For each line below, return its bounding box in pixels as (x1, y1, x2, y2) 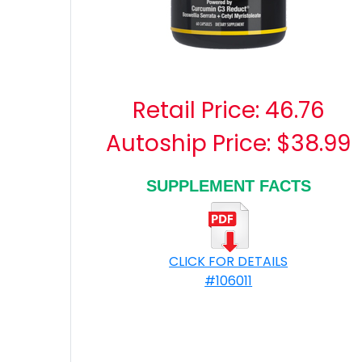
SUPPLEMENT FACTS (145, 177, 311, 195)
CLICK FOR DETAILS (169, 252, 288, 271)
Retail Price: (132, 95, 265, 126)
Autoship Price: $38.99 (106, 128, 351, 159)
